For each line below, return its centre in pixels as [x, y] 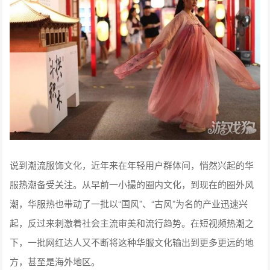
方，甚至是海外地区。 [55, 262]
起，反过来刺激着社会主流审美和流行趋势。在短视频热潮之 [132, 223]
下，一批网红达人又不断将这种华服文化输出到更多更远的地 [132, 242]
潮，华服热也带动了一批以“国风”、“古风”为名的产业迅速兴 [129, 204]
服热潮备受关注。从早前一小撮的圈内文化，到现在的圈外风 [132, 184]
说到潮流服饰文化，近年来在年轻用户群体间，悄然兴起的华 [132, 165]
